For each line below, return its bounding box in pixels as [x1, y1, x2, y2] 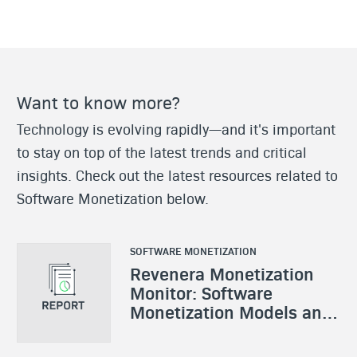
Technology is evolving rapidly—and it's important [17, 118, 335, 139]
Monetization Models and [129, 299, 332, 324]
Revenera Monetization [129, 261, 314, 285]
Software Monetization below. [17, 187, 209, 208]
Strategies [129, 318, 211, 343]
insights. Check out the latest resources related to [17, 164, 338, 185]
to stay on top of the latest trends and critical [17, 141, 307, 162]
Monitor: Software [129, 280, 273, 304]
